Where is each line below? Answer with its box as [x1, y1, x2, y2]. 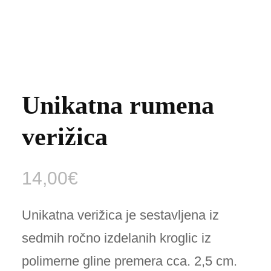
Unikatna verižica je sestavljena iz [22, 207, 220, 223]
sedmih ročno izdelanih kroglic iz [22, 230, 212, 246]
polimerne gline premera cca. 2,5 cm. [22, 253, 238, 269]
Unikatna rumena [22, 91, 215, 119]
